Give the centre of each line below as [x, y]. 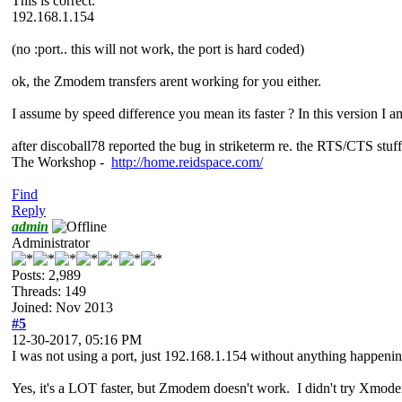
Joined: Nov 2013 [62, 307]
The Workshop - [61, 162]
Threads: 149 [49, 291]
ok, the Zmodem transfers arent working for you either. [166, 81]
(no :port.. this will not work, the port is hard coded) [158, 48]
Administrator [51, 242]
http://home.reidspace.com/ [187, 162]
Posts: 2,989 [46, 275]
